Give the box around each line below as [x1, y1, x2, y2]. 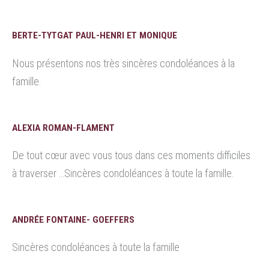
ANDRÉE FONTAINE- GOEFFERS [12, 214, 134, 226]
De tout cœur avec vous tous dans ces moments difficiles [12, 149, 250, 162]
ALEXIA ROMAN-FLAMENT [12, 122, 115, 133]
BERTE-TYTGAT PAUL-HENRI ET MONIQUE [12, 30, 177, 41]
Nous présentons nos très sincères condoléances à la [12, 56, 235, 70]
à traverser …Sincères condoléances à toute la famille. [12, 167, 234, 180]
